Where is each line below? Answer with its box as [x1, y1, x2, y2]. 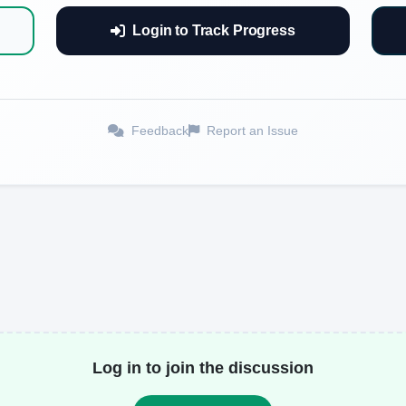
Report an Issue [203, 122, 298, 138]
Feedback [128, 122, 188, 138]
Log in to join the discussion [92, 358, 314, 377]
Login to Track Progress [132, 22, 295, 38]
